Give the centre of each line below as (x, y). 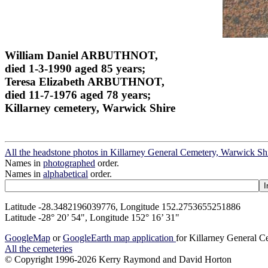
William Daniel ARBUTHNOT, (81, 55)
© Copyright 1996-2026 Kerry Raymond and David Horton (118, 260)
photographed (69, 163)
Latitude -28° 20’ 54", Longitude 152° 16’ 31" (92, 218)
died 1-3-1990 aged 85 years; (75, 68)
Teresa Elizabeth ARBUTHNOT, (85, 81)
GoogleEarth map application (119, 238)
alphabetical (66, 174)
